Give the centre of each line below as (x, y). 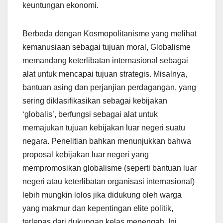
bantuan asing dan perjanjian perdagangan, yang (109, 88)
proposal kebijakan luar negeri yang (86, 155)
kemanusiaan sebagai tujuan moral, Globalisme (107, 47)
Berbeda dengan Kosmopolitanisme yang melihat (110, 34)
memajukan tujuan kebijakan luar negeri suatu (104, 128)
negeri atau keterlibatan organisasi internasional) (109, 182)
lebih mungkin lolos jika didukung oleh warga (102, 195)
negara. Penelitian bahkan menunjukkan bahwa (107, 141)
